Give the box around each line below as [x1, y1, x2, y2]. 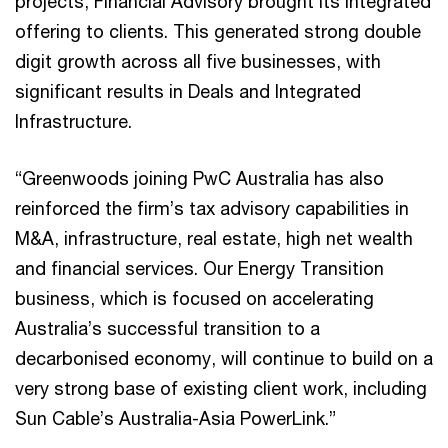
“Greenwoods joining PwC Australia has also [15, 166, 384, 189]
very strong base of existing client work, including [15, 376, 427, 399]
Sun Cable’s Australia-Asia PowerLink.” [15, 406, 336, 429]
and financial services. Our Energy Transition [15, 256, 384, 279]
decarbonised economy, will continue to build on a [15, 346, 433, 369]
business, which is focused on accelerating [15, 286, 374, 309]
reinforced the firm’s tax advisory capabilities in [15, 196, 409, 219]
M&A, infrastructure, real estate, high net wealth [15, 226, 413, 249]
